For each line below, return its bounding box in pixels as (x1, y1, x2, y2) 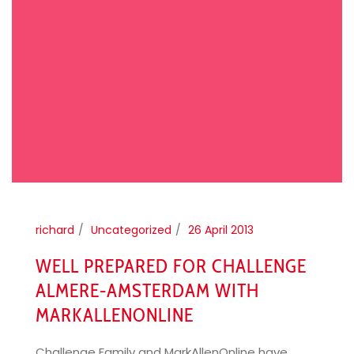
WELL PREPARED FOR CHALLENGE (36, 254, 307, 277)
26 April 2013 (188, 221, 254, 238)
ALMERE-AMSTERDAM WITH (36, 278, 259, 302)
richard (36, 221, 74, 238)
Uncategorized (91, 221, 171, 238)
